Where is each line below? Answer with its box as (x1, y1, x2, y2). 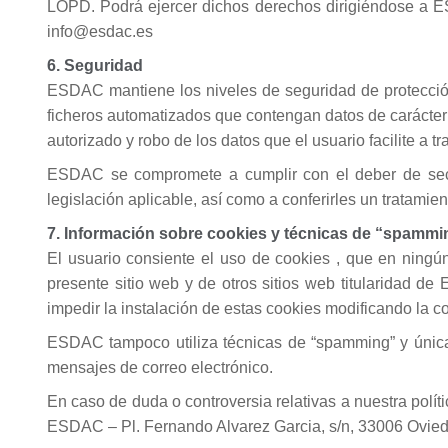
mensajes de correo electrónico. (47, 359, 273, 376)
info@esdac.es (47, 23, 153, 40)
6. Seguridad (47, 57, 143, 74)
